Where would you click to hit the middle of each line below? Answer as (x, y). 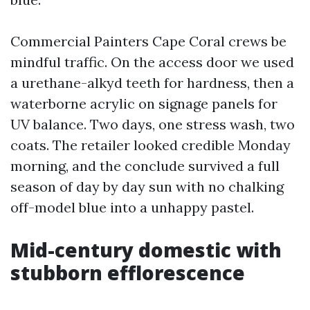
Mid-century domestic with (146, 250)
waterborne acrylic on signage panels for (144, 103)
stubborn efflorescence (128, 273)
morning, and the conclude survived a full (145, 166)
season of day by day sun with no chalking (147, 186)
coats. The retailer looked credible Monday (151, 145)
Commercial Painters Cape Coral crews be (148, 41)
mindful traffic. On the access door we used (152, 62)
